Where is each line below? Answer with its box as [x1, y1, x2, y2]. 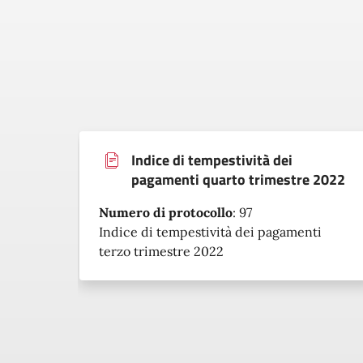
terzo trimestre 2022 [99, 243, 224, 259]
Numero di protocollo [99, 204, 233, 220]
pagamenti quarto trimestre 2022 [131, 169, 345, 190]
